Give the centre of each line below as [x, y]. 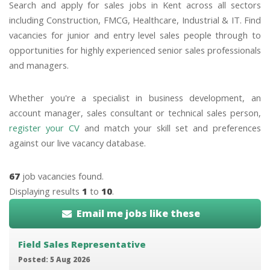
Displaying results [46, 191]
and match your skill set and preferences [170, 128]
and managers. [39, 65]
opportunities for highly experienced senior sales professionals [135, 50]
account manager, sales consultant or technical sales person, [135, 113]
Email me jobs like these [139, 213]
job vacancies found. [62, 176]
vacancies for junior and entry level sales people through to [135, 35]
